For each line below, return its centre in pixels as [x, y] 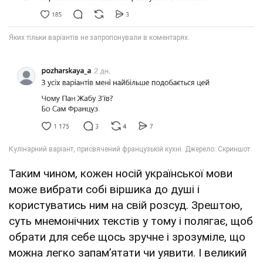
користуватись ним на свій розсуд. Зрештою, [126, 205]
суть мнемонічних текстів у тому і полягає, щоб [131, 221]
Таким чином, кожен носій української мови [121, 174]
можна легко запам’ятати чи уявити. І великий [128, 253]
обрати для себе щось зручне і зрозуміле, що [127, 237]
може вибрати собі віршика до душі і [104, 190]
